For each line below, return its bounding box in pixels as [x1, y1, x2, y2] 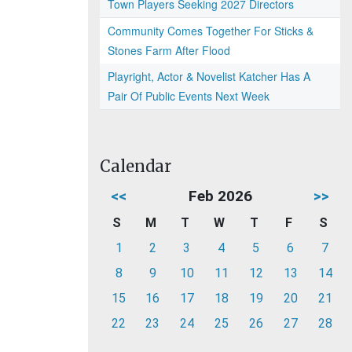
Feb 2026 [188, 187, 252, 205]
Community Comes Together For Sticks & [108, 23, 313, 38]
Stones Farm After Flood [108, 42, 230, 58]
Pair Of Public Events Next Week [108, 88, 269, 104]
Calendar [100, 156, 171, 176]
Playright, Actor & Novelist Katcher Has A [108, 68, 310, 84]
